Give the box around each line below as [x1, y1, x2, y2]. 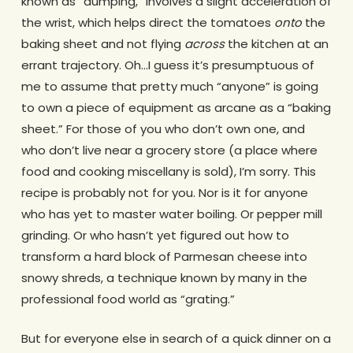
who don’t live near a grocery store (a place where [20, 142, 318, 159]
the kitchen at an [224, 35, 329, 53]
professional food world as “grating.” [20, 291, 235, 308]
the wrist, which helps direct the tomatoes [20, 14, 274, 32]
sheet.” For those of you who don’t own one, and [20, 121, 305, 138]
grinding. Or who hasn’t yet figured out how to [20, 227, 289, 244]
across [184, 35, 225, 53]
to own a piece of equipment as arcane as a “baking [20, 99, 331, 117]
